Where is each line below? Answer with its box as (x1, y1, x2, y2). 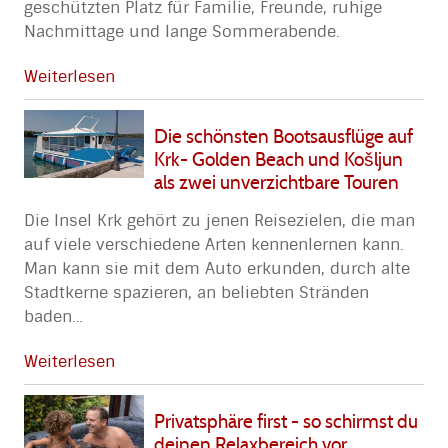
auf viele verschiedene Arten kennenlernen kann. (24, 233, 404, 255)
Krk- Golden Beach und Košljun (154, 146, 403, 171)
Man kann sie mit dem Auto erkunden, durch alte (24, 257, 410, 279)
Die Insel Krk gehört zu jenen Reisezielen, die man (24, 209, 415, 231)
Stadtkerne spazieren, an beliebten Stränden (24, 281, 369, 303)
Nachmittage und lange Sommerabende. (24, 21, 340, 42)
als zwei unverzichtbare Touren (154, 169, 399, 194)
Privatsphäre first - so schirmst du (154, 408, 418, 433)
